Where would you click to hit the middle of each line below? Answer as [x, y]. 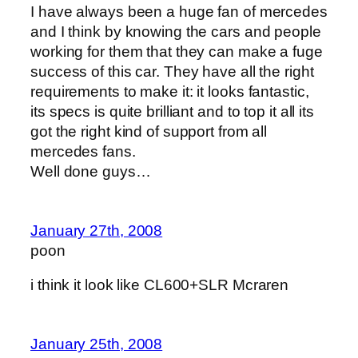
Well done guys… [91, 172]
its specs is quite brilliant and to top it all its [172, 112]
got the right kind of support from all [149, 132]
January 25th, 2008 [97, 344]
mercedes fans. [83, 152]
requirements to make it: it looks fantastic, [170, 92]
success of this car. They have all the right [172, 72]
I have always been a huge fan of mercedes [179, 12]
